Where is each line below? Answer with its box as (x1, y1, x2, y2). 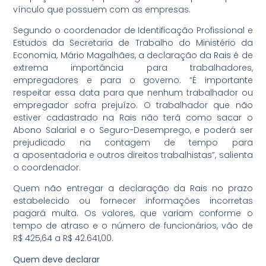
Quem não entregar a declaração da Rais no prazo (13, 182, 253, 195)
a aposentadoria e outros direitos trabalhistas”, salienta (13, 148, 253, 161)
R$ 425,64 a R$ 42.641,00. (13, 232, 114, 245)
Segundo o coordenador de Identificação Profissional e (13, 24, 253, 36)
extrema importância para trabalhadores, (13, 61, 253, 74)
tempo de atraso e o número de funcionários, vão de (13, 220, 253, 232)
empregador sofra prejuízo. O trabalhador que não (13, 99, 253, 111)
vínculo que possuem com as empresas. (13, 3, 191, 15)
